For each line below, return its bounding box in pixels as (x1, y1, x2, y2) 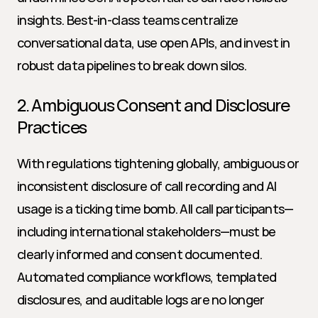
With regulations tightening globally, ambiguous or (17, 155, 299, 172)
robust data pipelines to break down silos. (17, 57, 247, 74)
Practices (17, 115, 87, 138)
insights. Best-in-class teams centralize (17, 11, 238, 28)
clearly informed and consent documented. (17, 246, 263, 263)
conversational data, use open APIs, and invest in (17, 34, 290, 51)
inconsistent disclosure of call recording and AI (17, 177, 277, 194)
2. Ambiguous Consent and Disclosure (17, 93, 290, 116)
